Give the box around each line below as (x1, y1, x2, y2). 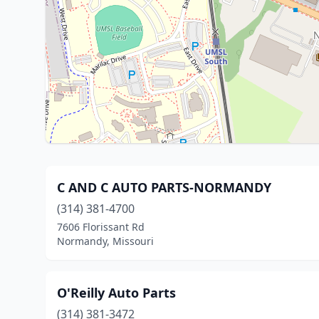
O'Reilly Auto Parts (57, 284, 176, 301)
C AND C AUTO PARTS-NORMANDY (57, 179, 271, 196)
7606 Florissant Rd (57, 220, 145, 234)
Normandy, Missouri (57, 234, 154, 248)
